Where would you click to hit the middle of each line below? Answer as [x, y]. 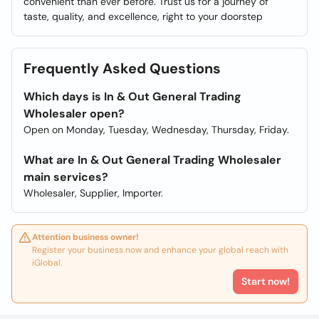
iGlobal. [47, 263]
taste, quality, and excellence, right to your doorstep [143, 16]
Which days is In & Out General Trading [132, 96]
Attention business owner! [85, 237]
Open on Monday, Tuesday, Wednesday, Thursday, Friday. [156, 130]
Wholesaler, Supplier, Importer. [93, 193]
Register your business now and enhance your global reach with [160, 250]
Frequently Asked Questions [122, 68]
